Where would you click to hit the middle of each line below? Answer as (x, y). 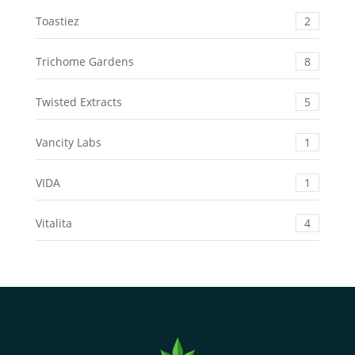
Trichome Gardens (84, 61)
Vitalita (53, 223)
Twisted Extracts (78, 101)
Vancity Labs (68, 142)
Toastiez (57, 21)
